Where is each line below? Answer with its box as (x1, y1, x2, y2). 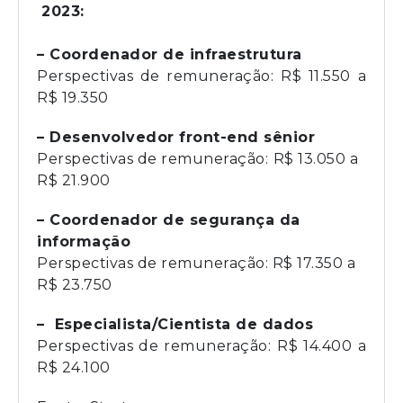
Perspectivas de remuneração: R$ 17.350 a (37, 254, 355, 272)
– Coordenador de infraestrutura (37, 45, 302, 63)
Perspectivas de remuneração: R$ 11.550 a (37, 67, 366, 85)
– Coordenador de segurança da (37, 210, 300, 228)
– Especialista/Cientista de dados (37, 315, 313, 333)
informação (37, 232, 130, 250)
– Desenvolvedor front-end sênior (37, 128, 315, 146)
